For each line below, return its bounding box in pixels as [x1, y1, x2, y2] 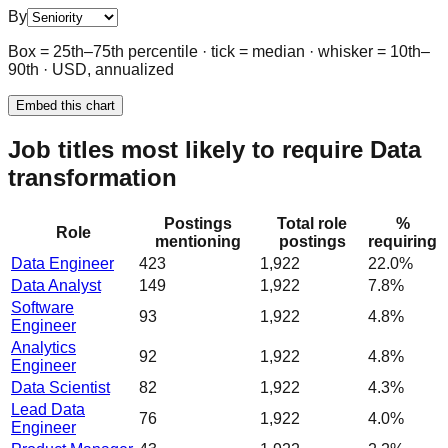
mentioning [154, 232, 241, 250]
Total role [277, 214, 347, 232]
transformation [8, 163, 177, 191]
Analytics [11, 338, 76, 356]
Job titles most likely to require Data [8, 135, 421, 163]
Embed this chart [16, 97, 115, 113]
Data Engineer [11, 254, 114, 272]
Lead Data [11, 400, 85, 418]
